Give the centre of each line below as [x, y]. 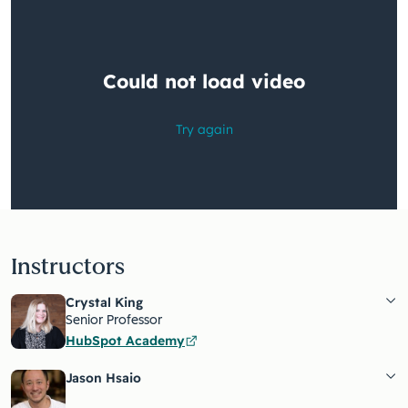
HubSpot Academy [125, 341]
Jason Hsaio [103, 378]
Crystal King [104, 303]
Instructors [68, 267]
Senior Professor [114, 321]
